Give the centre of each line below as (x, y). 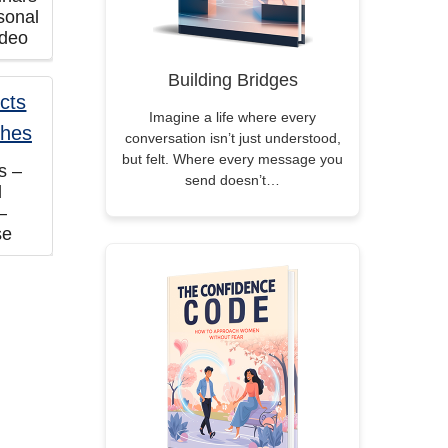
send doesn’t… (232, 180)
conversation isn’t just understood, (232, 138)
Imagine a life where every (232, 117)
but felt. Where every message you (232, 159)
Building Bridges (232, 80)
